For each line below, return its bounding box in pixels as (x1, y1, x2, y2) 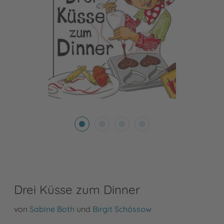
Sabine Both (29, 204, 74, 214)
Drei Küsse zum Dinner (14, 182, 140, 197)
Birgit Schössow (92, 204, 151, 214)
